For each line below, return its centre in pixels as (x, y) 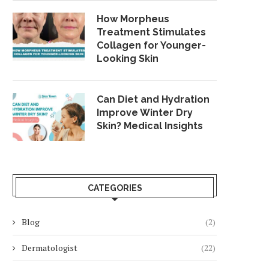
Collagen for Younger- (151, 45)
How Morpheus (133, 19)
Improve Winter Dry (145, 113)
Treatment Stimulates (151, 32)
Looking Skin (128, 59)
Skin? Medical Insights (150, 126)
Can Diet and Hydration (153, 99)
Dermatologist (50, 248)
